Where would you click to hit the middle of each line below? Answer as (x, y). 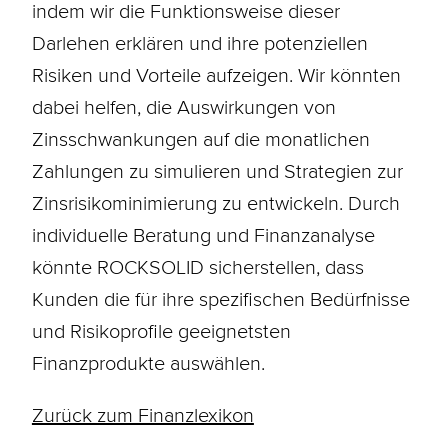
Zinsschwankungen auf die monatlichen (200, 138)
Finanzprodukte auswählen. (148, 362)
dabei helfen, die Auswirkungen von (183, 106)
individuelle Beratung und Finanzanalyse (203, 234)
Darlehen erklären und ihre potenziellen (199, 42)
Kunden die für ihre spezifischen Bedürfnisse (220, 298)
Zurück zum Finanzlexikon (142, 414)
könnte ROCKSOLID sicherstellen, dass (197, 266)
